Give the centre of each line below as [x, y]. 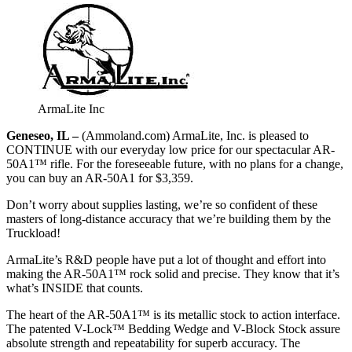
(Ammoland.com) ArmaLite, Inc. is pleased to [194, 135]
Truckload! [33, 233]
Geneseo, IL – [42, 135]
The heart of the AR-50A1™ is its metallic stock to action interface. [173, 314]
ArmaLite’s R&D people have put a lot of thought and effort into [166, 259]
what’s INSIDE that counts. [75, 288]
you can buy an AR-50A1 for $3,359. [100, 178]
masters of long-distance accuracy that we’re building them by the [169, 218]
